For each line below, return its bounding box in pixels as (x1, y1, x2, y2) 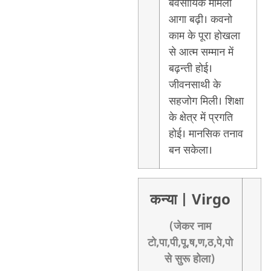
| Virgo (180, 191, 230, 211)
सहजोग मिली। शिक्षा (168, 94, 244, 109)
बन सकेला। (168, 143, 212, 158)
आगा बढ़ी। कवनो (168, 12, 232, 27)
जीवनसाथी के (168, 77, 221, 93)
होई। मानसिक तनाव (168, 126, 243, 142)
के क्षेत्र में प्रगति (168, 110, 233, 125)
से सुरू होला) (165, 252, 216, 267)
